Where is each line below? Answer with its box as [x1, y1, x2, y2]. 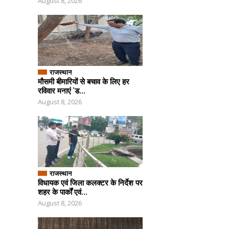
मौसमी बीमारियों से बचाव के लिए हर [38, 76, 129, 86]
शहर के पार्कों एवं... [38, 187, 87, 197]
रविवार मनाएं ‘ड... [38, 85, 85, 96]
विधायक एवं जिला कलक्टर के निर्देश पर [38, 177, 143, 188]
